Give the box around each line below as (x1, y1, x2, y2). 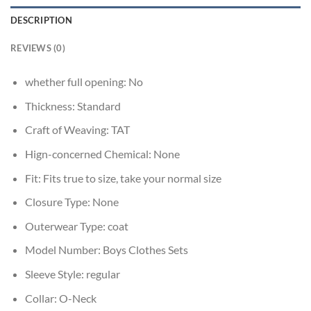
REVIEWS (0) (10, 42, 65, 54)
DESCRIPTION (10, 15, 72, 26)
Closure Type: (24, 195, 92, 209)
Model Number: (24, 243, 103, 257)
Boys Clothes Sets (102, 243, 188, 257)
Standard (76, 99, 121, 112)
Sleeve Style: (24, 267, 86, 280)
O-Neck (58, 291, 96, 305)
